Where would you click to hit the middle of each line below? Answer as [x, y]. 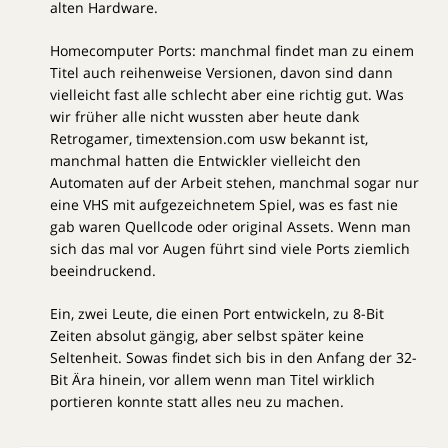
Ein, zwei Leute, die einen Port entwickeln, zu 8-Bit [217, 313]
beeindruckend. [103, 270]
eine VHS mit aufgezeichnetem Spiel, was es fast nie [224, 204]
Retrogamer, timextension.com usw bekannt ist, [209, 138]
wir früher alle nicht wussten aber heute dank [204, 116]
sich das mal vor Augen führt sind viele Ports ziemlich [230, 248]
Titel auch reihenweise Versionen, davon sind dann [221, 72]
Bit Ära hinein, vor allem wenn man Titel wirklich [212, 379]
